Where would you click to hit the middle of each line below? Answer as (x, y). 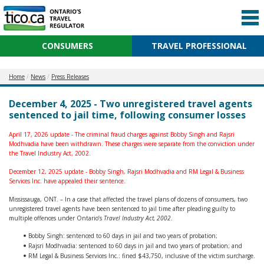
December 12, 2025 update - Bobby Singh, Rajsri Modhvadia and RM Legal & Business (126, 171)
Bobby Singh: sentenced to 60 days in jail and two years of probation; (123, 236)
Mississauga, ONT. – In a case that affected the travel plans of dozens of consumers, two (128, 199)
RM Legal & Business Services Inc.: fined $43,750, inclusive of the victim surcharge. (142, 256)
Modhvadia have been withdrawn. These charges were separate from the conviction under (132, 144)
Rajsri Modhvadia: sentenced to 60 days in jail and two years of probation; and (135, 246)
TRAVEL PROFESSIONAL (199, 46)
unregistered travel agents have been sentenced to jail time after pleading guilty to (122, 209)
